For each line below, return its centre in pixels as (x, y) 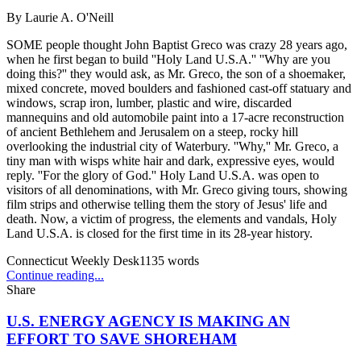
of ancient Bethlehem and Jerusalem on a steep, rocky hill (152, 132)
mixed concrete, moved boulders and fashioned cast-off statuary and (179, 89)
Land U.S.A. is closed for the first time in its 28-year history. (160, 234)
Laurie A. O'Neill (69, 18)
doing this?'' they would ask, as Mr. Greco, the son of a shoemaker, (176, 74)
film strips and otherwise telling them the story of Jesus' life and (167, 205)
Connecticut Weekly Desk (73, 261)
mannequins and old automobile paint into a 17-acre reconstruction (175, 118)
